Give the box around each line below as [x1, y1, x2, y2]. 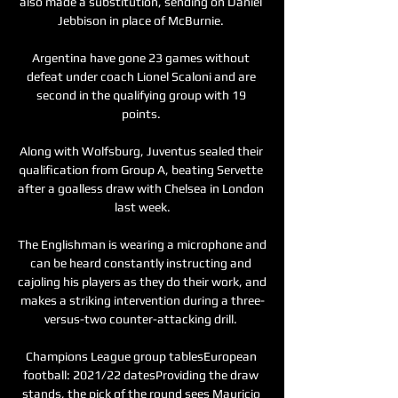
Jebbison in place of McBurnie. [58, 12, 227, 28]
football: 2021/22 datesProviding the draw [23, 367, 259, 382]
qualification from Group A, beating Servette [19, 162, 263, 177]
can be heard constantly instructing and [30, 255, 251, 270]
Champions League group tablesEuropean [25, 348, 257, 363]
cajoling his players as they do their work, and [18, 274, 267, 289]
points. [121, 106, 163, 121]
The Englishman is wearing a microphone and [18, 236, 267, 251]
